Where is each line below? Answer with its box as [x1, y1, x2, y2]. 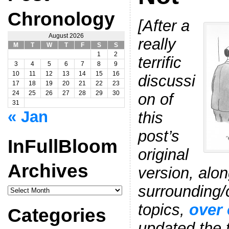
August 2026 [48, 33, 84, 39]
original [138, 145, 189, 164]
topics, [138, 200, 185, 219]
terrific [138, 53, 181, 72]
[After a [138, 16, 190, 35]
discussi [138, 72, 195, 90]
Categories [7, 204, 106, 226]
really [138, 35, 176, 53]
